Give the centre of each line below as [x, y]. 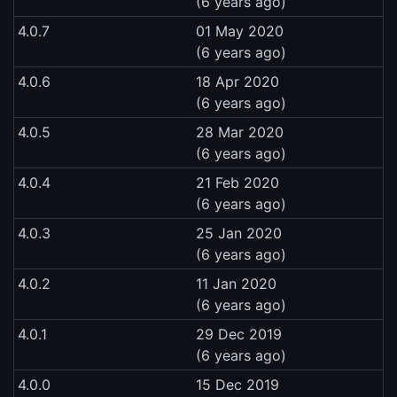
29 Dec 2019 [239, 334]
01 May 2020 [240, 31]
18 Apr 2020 [237, 81]
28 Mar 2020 [240, 132]
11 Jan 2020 [236, 283]
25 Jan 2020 [239, 233]
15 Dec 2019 [237, 384]
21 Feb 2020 [237, 182]
